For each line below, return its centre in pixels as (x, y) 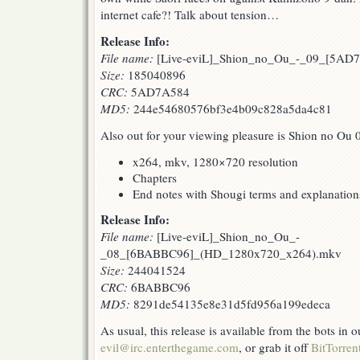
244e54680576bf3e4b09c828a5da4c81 (231, 109)
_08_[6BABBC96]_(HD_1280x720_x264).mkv (221, 254)
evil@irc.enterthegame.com (170, 348)
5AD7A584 (159, 92)
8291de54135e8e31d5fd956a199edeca (230, 304)
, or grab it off (275, 348)
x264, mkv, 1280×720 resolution (215, 162)
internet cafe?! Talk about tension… (190, 15)
